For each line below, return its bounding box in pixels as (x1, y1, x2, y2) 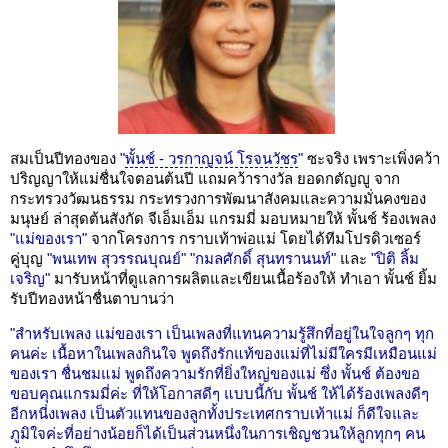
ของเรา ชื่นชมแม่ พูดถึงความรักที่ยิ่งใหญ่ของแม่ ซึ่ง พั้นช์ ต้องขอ (10, 364, 420, 382)
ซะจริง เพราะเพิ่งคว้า (303, 149, 440, 167)
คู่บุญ (10, 249, 47, 267)
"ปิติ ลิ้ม (371, 249, 419, 267)
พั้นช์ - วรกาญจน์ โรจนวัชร (125, 149, 298, 167)
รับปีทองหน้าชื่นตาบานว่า (10, 289, 174, 307)
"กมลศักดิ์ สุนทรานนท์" (190, 249, 336, 267)
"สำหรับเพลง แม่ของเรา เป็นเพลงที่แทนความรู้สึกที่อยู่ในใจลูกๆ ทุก (10, 324, 434, 342)
